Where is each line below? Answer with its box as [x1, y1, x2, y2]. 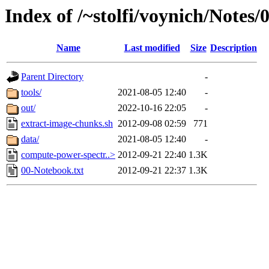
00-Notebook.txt [21, 165, 83, 176]
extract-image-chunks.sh [21, 118, 113, 129]
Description [210, 43, 257, 53]
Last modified [124, 43, 180, 53]
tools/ [21, 87, 41, 98]
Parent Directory [21, 71, 83, 82]
